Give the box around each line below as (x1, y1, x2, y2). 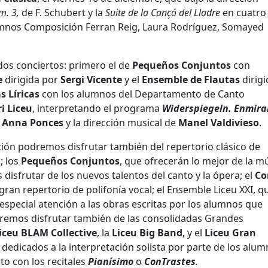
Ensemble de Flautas (142, 72, 240, 86)
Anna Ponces (2, 115, 63, 129)
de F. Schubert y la (19, 5, 105, 19)
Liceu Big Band (112, 226, 182, 239)
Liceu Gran (205, 226, 256, 239)
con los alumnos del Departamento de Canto (39, 87, 245, 100)
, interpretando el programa (32, 101, 162, 115)
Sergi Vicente (60, 72, 122, 86)
